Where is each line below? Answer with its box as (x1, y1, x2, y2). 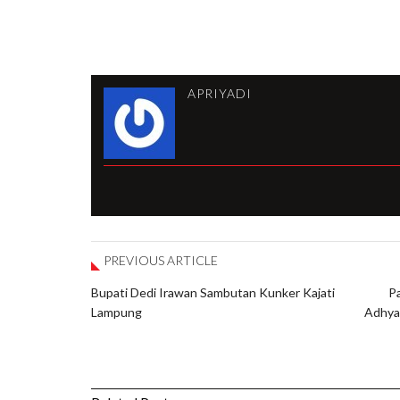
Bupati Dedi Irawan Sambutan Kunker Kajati (91, 284, 335, 300)
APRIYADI (187, 85, 252, 101)
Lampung (91, 304, 142, 320)
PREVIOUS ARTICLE (104, 252, 218, 268)
